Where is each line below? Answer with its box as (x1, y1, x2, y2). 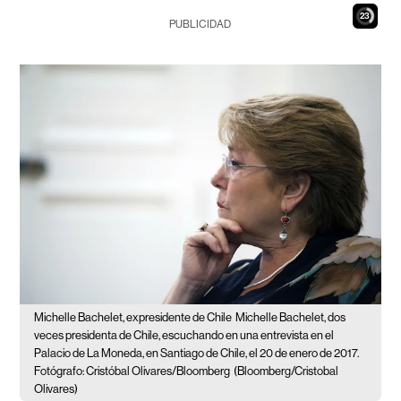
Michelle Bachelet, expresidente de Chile (34, 311, 233, 325)
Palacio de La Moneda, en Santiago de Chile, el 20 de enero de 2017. (34, 346, 360, 361)
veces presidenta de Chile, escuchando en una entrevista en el (34, 328, 335, 343)
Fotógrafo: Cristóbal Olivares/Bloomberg (34, 364, 231, 379)
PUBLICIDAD (169, 18, 232, 30)
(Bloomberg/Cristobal (234, 364, 339, 379)
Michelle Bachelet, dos (235, 311, 346, 325)
